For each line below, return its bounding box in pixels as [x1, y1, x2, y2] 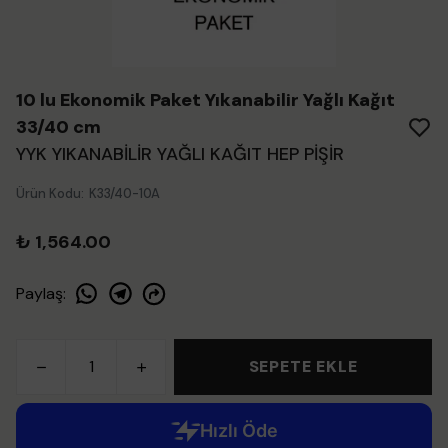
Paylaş [16, 282, 63, 304]
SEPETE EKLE [248, 356, 358, 377]
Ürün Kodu [16, 185, 81, 202]
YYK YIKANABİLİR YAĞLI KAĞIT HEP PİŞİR [16, 142, 344, 166]
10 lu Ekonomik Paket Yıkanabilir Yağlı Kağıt [16, 88, 395, 112]
